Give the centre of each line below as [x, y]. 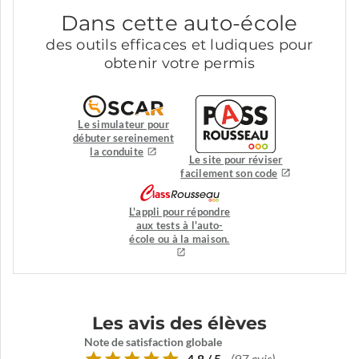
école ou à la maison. [179, 239]
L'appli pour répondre [179, 212]
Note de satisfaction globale [153, 343]
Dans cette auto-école [179, 23]
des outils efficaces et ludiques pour [179, 44]
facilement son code [229, 173]
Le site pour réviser [236, 159]
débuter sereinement [123, 139]
